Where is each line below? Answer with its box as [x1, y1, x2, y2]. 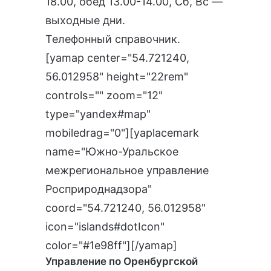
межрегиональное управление [45, 163, 209, 177]
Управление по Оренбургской [45, 255, 198, 267]
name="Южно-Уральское [45, 145, 178, 158]
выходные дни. [45, 13, 125, 27]
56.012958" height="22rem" [45, 70, 188, 83]
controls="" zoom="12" [45, 88, 163, 102]
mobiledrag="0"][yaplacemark [45, 126, 199, 139]
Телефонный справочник [45, 32, 177, 45]
